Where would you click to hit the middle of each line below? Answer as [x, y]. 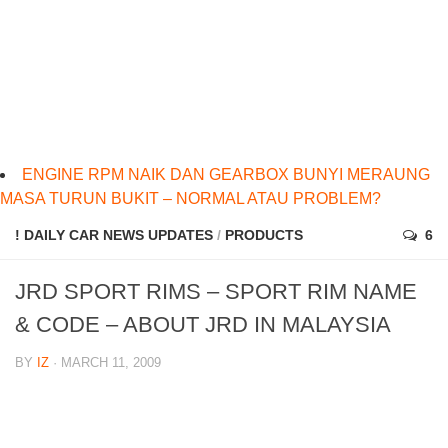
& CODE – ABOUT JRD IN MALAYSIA [203, 325]
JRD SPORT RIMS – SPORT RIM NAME [216, 292]
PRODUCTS [264, 235]
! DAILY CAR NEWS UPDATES [114, 235]
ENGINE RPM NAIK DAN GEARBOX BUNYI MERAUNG [226, 175]
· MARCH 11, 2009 [105, 363]
